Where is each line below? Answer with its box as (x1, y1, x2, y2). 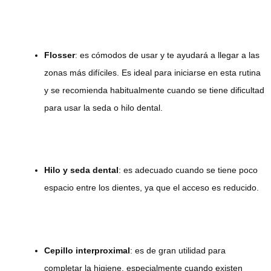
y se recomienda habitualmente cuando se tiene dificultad (44, 85, 264, 95)
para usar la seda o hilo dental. (44, 102, 163, 113)
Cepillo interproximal (44, 245, 130, 255)
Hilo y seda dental (44, 165, 119, 175)
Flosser (44, 50, 75, 60)
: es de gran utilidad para (130, 245, 226, 255)
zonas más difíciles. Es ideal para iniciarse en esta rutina (44, 67, 261, 77)
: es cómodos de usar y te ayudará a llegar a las (75, 50, 260, 60)
